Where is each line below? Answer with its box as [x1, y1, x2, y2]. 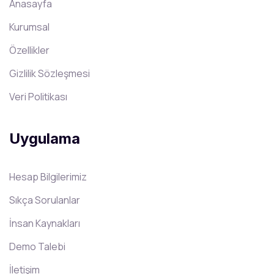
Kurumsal [9, 20, 50, 34]
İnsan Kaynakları [9, 216, 80, 230]
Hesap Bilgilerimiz [9, 169, 87, 183]
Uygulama [9, 129, 80, 147]
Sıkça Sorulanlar [9, 193, 80, 207]
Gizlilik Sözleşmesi [9, 66, 90, 80]
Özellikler [9, 43, 50, 57]
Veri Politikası [9, 89, 67, 103]
